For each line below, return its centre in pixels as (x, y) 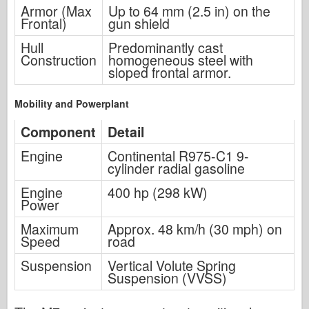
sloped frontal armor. (170, 72)
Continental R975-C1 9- (178, 156)
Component (58, 131)
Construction (59, 60)
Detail (126, 131)
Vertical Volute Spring (172, 265)
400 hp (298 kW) (158, 192)
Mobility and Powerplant (72, 103)
